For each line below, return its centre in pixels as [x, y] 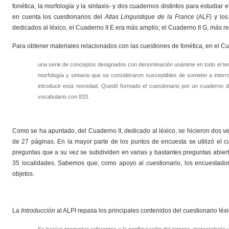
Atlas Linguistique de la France [149, 17]
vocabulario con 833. [64, 97]
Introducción [38, 211]
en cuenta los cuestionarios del [59, 17]
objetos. [23, 174]
